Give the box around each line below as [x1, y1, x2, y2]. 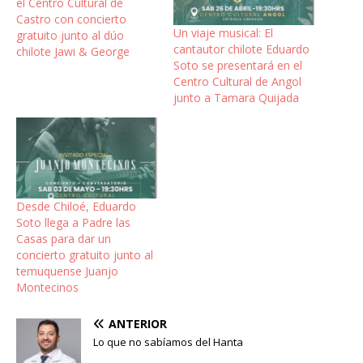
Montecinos [16, 279, 79, 295]
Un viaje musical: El [173, 25, 273, 41]
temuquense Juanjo [16, 263, 118, 279]
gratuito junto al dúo [16, 28, 124, 44]
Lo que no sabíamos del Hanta [93, 334, 243, 349]
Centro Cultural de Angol [173, 74, 301, 90]
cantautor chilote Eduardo [173, 41, 310, 58]
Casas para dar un [16, 230, 111, 246]
